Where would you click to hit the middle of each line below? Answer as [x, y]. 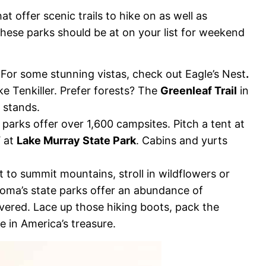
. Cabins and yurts [182, 141]
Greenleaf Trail [199, 91]
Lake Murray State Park [76, 141]
